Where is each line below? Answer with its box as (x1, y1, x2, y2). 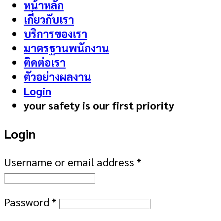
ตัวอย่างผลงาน (24, 69, 91, 84)
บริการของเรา (24, 26, 87, 41)
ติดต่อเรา (24, 55, 66, 70)
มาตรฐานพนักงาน (24, 40, 109, 55)
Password (4, 194, 52, 209)
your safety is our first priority (24, 98, 174, 112)
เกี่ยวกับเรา (24, 12, 74, 27)
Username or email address (4, 154, 137, 169)
